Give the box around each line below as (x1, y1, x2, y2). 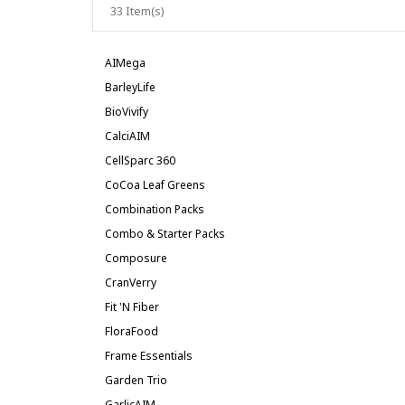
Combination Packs (105, 202, 204, 217)
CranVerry (105, 275, 156, 290)
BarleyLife (105, 80, 155, 95)
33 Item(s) (110, 3, 165, 19)
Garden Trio (105, 372, 167, 388)
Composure (105, 250, 167, 266)
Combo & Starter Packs (105, 226, 225, 241)
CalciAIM (105, 128, 150, 144)
